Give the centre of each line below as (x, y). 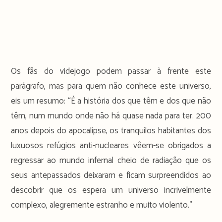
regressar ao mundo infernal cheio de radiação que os (111, 160)
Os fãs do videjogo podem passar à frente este (111, 71)
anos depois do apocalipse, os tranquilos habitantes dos (111, 131)
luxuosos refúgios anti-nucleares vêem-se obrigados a (111, 145)
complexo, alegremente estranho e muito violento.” (102, 205)
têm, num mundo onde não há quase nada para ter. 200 (111, 116)
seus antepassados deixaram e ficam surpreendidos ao (111, 175)
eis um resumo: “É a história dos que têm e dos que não (111, 101)
